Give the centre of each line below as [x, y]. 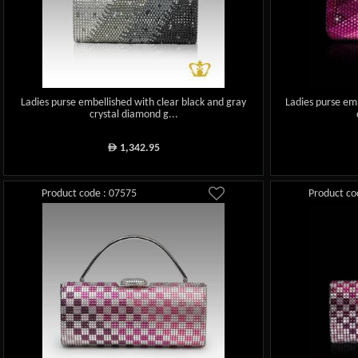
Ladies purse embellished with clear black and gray [134, 103]
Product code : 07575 [89, 194]
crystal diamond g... [133, 115]
